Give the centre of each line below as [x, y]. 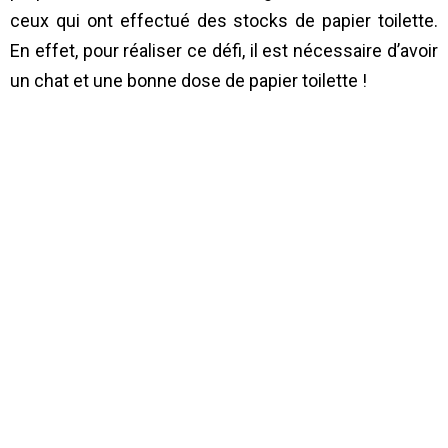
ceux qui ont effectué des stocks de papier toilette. [224, 20]
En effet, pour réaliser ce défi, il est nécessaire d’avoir [224, 50]
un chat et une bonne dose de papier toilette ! [188, 80]
